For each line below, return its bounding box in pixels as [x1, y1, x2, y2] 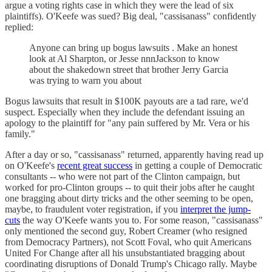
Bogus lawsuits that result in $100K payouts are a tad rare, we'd [5, 96, 248, 106]
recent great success [57, 160, 132, 171]
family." [5, 129, 35, 139]
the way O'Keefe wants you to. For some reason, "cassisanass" [20, 215, 263, 225]
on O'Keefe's [5, 160, 57, 171]
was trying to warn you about [29, 75, 141, 86]
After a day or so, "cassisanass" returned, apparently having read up [5, 149, 263, 160]
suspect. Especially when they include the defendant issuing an [5, 107, 245, 117]
